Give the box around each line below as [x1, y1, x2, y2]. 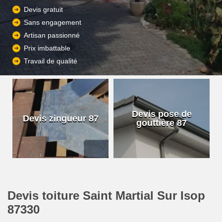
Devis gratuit [24, 5, 63, 14]
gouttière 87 [136, 118, 187, 128]
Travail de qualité [24, 57, 77, 65]
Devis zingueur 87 [22, 113, 99, 123]
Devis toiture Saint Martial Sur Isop [7, 189, 205, 202]
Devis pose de [131, 109, 192, 119]
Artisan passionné [24, 31, 80, 40]
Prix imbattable [24, 44, 70, 53]
